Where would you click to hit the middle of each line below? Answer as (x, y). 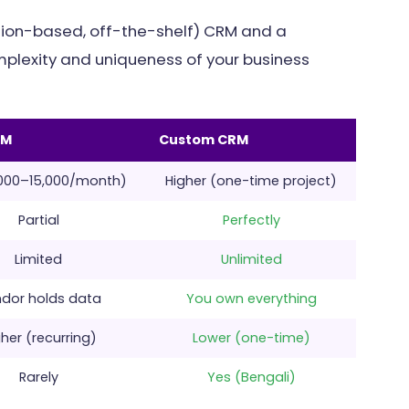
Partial (38, 220)
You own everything (251, 298)
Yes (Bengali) (251, 377)
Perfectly (251, 220)
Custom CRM (204, 139)
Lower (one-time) (251, 337)
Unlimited (251, 259)
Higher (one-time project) (251, 180)
